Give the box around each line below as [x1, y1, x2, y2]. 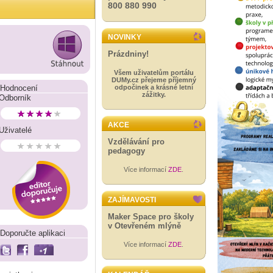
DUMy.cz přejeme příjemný [111, 76, 196, 83]
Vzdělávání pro [108, 137, 165, 146]
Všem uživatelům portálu [113, 69, 194, 76]
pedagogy [108, 146, 145, 155]
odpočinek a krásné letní [114, 83, 193, 91]
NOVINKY [108, 33, 141, 41]
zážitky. [141, 91, 166, 98]
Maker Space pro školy [108, 212, 194, 221]
